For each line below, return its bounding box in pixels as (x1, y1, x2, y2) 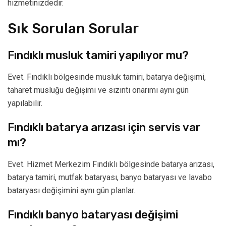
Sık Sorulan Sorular (8, 20, 139, 37)
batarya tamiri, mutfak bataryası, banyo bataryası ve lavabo (8, 173, 212, 183)
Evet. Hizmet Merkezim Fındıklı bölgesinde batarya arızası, (8, 159, 214, 169)
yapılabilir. (8, 98, 42, 108)
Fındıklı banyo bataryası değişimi (8, 208, 178, 222)
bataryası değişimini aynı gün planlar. (8, 186, 135, 196)
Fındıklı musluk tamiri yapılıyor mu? (8, 48, 189, 63)
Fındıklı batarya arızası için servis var (8, 121, 200, 135)
